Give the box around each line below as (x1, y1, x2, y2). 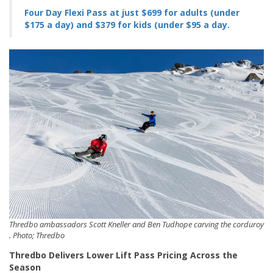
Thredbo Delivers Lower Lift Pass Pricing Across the (9, 249, 238, 261)
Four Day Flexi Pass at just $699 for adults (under (24, 6, 239, 18)
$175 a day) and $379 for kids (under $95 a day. (24, 18, 230, 30)
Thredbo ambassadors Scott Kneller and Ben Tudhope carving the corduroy (9, 219, 264, 230)
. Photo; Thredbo (9, 230, 65, 241)
